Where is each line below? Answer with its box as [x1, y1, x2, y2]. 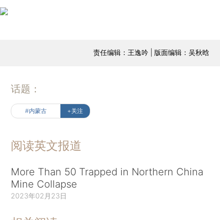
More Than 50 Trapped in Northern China [11, 165, 204, 178]
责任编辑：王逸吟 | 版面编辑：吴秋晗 [93, 48, 209, 56]
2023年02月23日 [11, 191, 67, 200]
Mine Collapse [11, 177, 78, 190]
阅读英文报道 [11, 138, 82, 153]
